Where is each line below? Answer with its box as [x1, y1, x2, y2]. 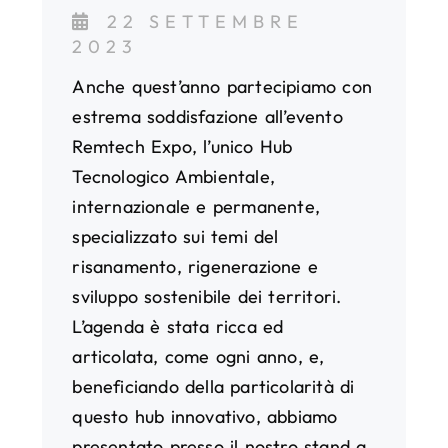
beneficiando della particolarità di [72, 374, 355, 398]
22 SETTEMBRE [107, 9, 305, 33]
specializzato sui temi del [72, 224, 279, 248]
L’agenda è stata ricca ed [72, 314, 284, 338]
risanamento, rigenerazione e [72, 254, 318, 278]
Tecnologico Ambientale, [72, 164, 275, 188]
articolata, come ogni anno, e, [72, 344, 325, 368]
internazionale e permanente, [72, 194, 320, 218]
